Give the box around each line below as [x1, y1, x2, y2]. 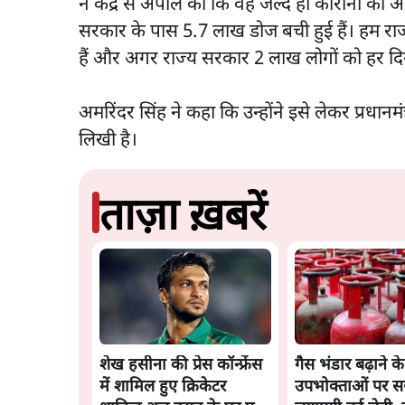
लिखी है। [79, 128, 142, 154]
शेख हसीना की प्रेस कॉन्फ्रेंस [99, 355, 262, 377]
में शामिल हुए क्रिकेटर [99, 377, 226, 399]
